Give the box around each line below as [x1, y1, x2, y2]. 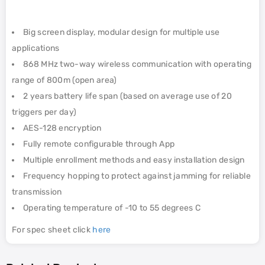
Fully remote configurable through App [23, 139, 175, 149]
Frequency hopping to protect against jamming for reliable [23, 171, 251, 181]
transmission [12, 187, 62, 197]
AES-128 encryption [23, 123, 102, 133]
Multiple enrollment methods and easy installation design [23, 155, 245, 165]
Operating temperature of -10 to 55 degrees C [23, 203, 201, 213]
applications [12, 43, 60, 53]
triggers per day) [12, 107, 77, 117]
